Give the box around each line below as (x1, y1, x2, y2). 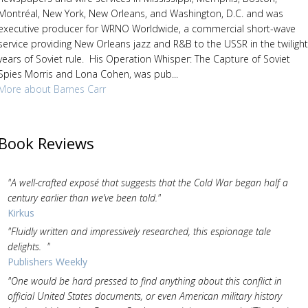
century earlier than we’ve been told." (7, 190, 161, 204)
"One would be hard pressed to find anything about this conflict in (7, 274, 282, 287)
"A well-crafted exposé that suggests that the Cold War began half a (7, 175, 288, 189)
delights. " (7, 240, 50, 253)
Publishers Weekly (7, 255, 87, 268)
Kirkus (7, 206, 34, 219)
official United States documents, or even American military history (7, 289, 282, 302)
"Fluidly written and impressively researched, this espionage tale (7, 225, 271, 238)
